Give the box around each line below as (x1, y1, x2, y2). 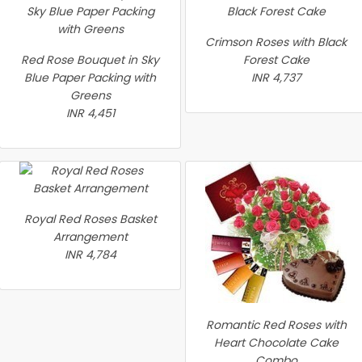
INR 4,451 (65, 105, 115, 121)
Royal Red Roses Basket (23, 211, 157, 227)
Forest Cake (242, 52, 309, 68)
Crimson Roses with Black (205, 34, 347, 50)
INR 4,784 (64, 246, 116, 263)
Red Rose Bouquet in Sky (21, 52, 159, 68)
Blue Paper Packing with (24, 69, 156, 86)
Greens (69, 87, 111, 103)
